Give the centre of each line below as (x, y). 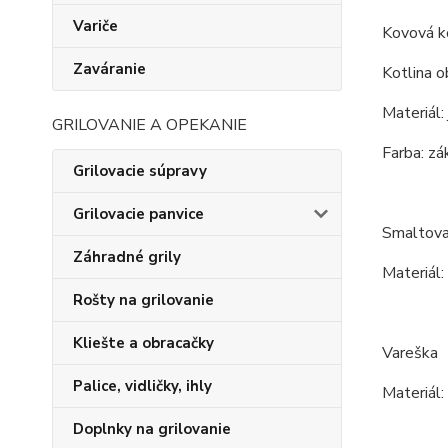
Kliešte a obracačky (143, 343)
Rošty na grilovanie (143, 300)
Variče (95, 26)
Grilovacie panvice (138, 214)
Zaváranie (109, 69)
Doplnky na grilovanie (152, 429)
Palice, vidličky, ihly (142, 386)
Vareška (409, 352)
